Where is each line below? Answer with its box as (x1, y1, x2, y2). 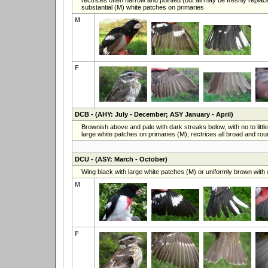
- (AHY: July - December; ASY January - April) (89, 110, 233, 118)
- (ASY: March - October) (89, 155, 167, 163)
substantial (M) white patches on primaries (81, 3, 204, 11)
